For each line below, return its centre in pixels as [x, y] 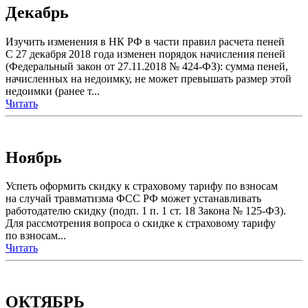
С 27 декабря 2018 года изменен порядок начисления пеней [145, 54]
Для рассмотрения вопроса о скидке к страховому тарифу [141, 223]
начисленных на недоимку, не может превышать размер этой [148, 78]
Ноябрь [34, 157]
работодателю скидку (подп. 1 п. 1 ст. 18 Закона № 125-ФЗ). [146, 211]
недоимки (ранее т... [53, 91]
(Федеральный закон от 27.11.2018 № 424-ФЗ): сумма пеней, [147, 66]
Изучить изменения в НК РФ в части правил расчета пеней [145, 41]
